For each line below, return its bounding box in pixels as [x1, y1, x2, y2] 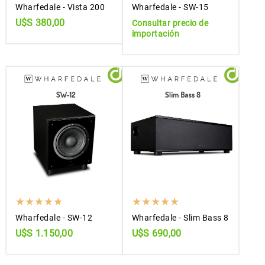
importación [131, 29, 180, 39]
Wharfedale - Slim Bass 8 [131, 213, 229, 223]
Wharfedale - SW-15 [131, 2, 209, 12]
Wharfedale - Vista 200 [15, 2, 105, 12]
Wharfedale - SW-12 [15, 213, 92, 223]
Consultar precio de [131, 18, 209, 28]
